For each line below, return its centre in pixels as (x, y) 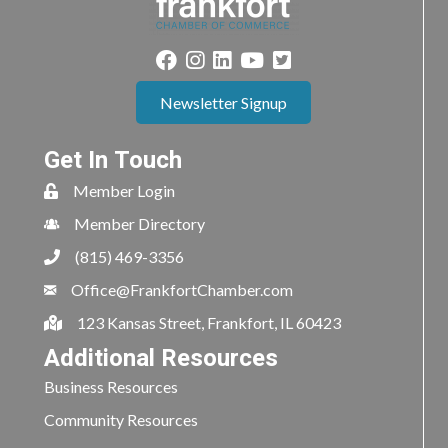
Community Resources (121, 420)
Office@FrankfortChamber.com (182, 290)
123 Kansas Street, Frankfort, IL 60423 (209, 323)
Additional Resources (161, 359)
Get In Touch (113, 161)
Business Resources (111, 387)
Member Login (124, 191)
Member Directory (139, 224)
